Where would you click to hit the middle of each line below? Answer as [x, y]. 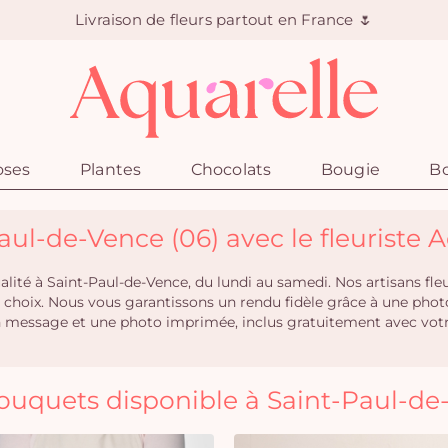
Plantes [110, 169]
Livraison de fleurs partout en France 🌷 [224, 19]
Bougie [350, 169]
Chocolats [231, 169]
